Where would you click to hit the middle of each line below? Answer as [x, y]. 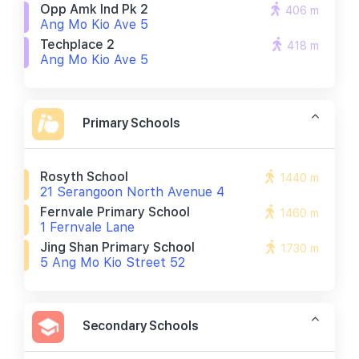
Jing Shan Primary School [117, 247]
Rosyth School [84, 177]
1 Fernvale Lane [87, 227]
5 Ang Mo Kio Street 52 [113, 262]
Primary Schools [131, 123]
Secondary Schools [141, 325]
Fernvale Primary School [115, 212]
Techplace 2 [77, 44]
